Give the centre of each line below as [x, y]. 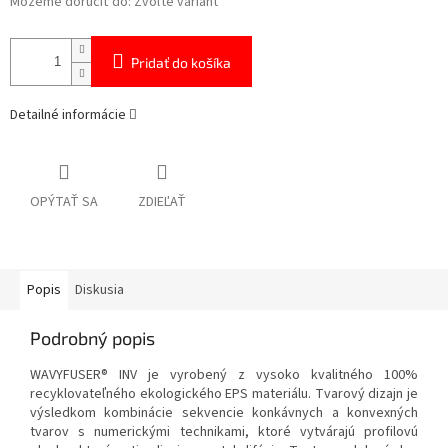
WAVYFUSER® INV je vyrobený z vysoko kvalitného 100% [224, 375]
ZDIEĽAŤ [162, 202]
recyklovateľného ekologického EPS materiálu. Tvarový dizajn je [224, 394]
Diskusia [99, 290]
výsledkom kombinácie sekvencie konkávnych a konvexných [224, 413]
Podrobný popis [92, 338]
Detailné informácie [68, 115]
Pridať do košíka [181, 63]
